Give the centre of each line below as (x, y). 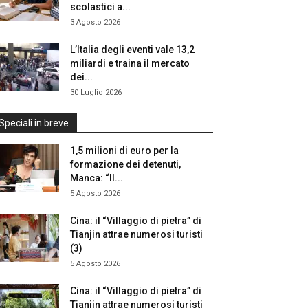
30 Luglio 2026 (96, 92)
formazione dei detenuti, (125, 164)
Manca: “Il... (97, 178)
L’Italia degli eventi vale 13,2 (132, 49)
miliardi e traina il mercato (130, 63)
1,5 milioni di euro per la (124, 151)
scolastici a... (100, 7)
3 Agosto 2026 (95, 22)
